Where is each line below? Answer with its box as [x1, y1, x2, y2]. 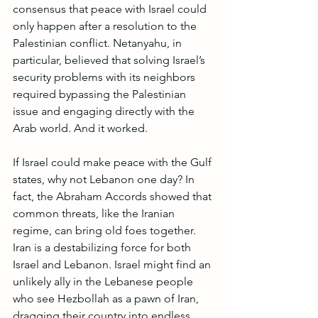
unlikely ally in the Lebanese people [13, 274, 196, 288]
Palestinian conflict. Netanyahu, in [13, 35, 185, 50]
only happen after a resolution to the [13, 18, 199, 33]
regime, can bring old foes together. [13, 223, 199, 237]
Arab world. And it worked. [13, 121, 148, 135]
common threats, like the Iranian [13, 206, 177, 220]
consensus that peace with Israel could [13, 1, 209, 16]
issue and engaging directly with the [13, 104, 197, 118]
